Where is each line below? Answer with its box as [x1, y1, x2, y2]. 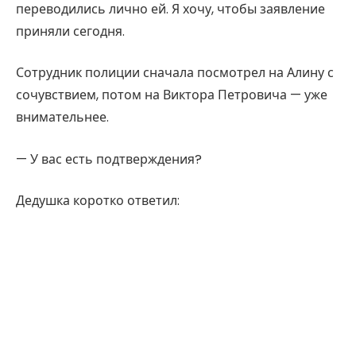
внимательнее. [16, 108, 109, 127]
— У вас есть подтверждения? [16, 149, 202, 168]
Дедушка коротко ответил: [16, 192, 180, 211]
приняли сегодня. [16, 21, 125, 41]
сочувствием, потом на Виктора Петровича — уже [16, 86, 327, 105]
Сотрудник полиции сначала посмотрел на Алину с [16, 64, 334, 83]
